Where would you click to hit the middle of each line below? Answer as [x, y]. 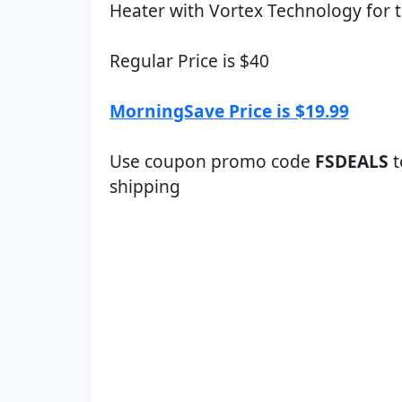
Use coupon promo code [212, 161]
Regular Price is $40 [189, 61]
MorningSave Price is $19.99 [229, 111]
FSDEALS [352, 161]
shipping [145, 186]
